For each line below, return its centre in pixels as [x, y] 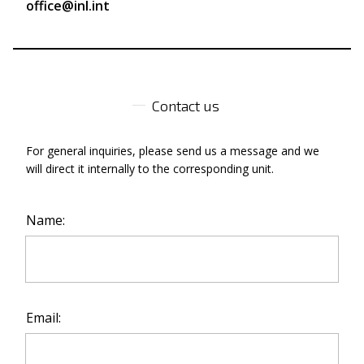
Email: [43, 318]
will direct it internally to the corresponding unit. [150, 169]
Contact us [185, 106]
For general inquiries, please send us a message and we [173, 151]
